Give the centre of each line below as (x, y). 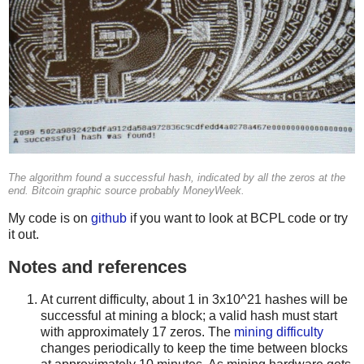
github (109, 218)
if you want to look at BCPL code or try (237, 218)
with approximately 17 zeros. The (137, 331)
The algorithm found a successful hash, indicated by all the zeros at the (177, 178)
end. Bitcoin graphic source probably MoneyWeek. (126, 191)
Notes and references (97, 266)
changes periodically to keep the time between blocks (194, 348)
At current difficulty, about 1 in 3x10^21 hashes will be (194, 299)
